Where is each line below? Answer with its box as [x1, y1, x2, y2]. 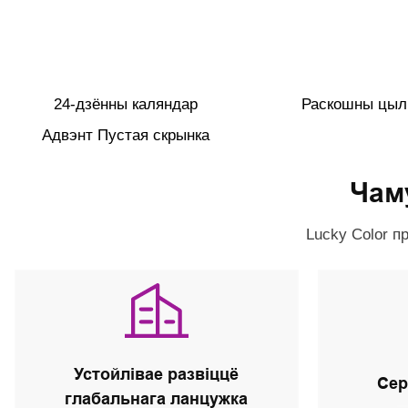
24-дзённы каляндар [53, 95, 198, 113]
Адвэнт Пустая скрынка [41, 126, 209, 144]
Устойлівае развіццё [74, 365, 240, 384]
